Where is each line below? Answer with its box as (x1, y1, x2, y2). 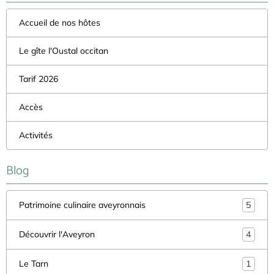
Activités (19, 129, 53, 141)
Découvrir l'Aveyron (19, 228, 95, 240)
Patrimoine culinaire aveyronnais (19, 199, 146, 210)
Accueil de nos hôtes (19, 17, 100, 28)
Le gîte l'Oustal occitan (19, 45, 108, 56)
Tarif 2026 (19, 73, 58, 84)
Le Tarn (19, 257, 48, 269)
